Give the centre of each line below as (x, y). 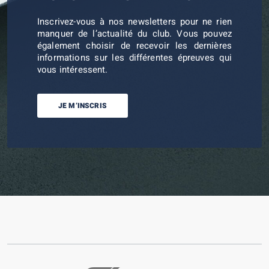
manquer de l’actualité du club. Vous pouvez (134, 34)
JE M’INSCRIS (83, 106)
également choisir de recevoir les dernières (134, 46)
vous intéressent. (73, 70)
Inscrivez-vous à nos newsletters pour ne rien (134, 22)
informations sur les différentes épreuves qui (134, 58)
